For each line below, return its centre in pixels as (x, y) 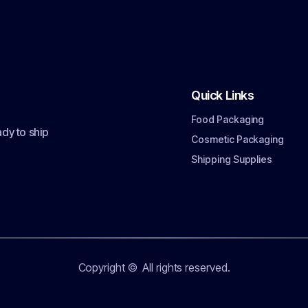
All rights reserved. (185, 267)
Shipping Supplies (232, 159)
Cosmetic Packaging (238, 139)
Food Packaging (228, 119)
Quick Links (223, 95)
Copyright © (109, 267)
